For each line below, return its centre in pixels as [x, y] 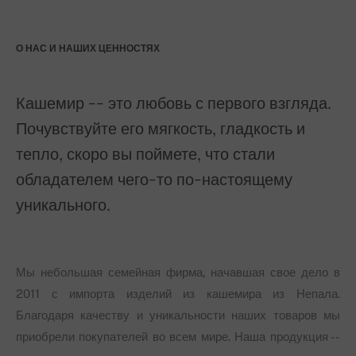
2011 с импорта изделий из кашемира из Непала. [178, 294]
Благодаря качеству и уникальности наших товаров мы [178, 315]
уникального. [63, 205]
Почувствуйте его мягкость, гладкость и [161, 129]
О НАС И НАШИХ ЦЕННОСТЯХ [88, 49]
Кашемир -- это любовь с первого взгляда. [174, 103]
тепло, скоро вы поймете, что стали [145, 154]
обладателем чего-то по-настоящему [154, 180]
